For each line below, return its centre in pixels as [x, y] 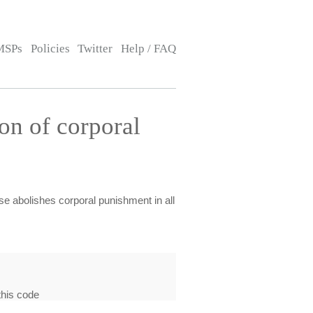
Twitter [95, 49]
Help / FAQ [148, 49]
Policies [50, 49]
